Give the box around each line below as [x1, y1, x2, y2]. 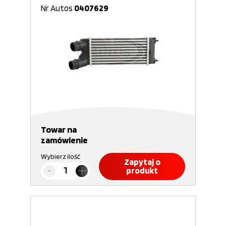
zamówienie [41, 135, 88, 145]
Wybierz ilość [41, 152, 80, 160]
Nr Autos [41, 3, 74, 13]
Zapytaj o [124, 157, 160, 167]
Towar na [41, 124, 77, 135]
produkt [126, 165, 158, 176]
